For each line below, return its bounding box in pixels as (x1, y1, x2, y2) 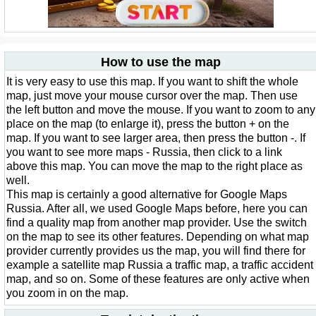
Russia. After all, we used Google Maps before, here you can (6, 202, 308, 214)
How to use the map (101, 55, 221, 69)
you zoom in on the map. (6, 287, 128, 299)
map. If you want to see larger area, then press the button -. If (6, 132, 305, 144)
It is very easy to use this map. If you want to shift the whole (6, 75, 298, 87)
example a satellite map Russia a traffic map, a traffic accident (6, 259, 313, 271)
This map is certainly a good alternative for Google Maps (6, 188, 287, 200)
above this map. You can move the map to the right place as (6, 160, 303, 172)
